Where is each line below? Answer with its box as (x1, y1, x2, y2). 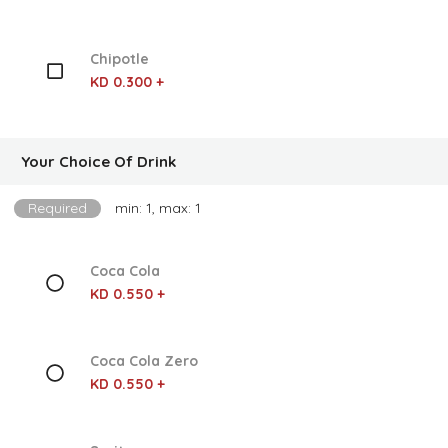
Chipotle (89, 50, 149, 69)
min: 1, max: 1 (115, 199, 201, 217)
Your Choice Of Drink (21, 152, 176, 171)
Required (28, 199, 87, 217)
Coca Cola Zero (89, 352, 198, 371)
